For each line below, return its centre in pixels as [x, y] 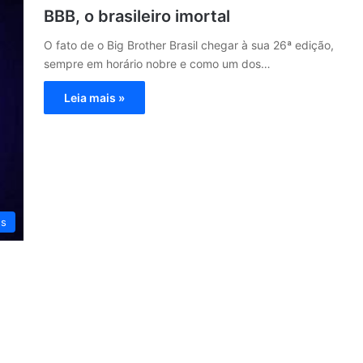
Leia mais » [94, 98]
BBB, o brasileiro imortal [137, 16]
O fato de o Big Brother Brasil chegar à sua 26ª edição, [189, 45]
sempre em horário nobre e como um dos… [157, 64]
